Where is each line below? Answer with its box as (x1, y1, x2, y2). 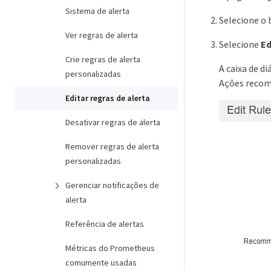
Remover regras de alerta (65, 141, 159, 152)
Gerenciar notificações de (65, 180, 159, 191)
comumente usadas (65, 257, 137, 268)
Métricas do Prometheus (65, 243, 155, 253)
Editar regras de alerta (65, 93, 150, 103)
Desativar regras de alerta (65, 117, 160, 128)
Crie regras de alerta (65, 54, 140, 65)
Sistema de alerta (65, 5, 129, 16)
